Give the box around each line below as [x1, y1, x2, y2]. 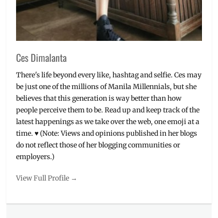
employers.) [16, 152, 55, 162]
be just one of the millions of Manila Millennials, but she [16, 82, 197, 91]
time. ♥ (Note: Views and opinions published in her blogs [16, 129, 198, 138]
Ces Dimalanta [16, 50, 67, 65]
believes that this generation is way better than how [16, 94, 182, 103]
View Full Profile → [16, 174, 78, 183]
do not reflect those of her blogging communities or [16, 141, 181, 150]
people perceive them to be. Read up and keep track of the [16, 106, 200, 115]
